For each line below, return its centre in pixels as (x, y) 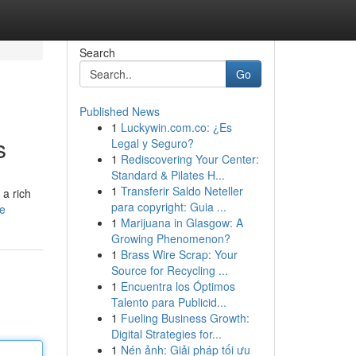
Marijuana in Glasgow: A (182, 222)
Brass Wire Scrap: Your (179, 254)
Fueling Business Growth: (185, 318)
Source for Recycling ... (169, 270)
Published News (119, 111)
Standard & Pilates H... (168, 175)
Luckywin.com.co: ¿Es (176, 127)
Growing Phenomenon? (170, 238)
